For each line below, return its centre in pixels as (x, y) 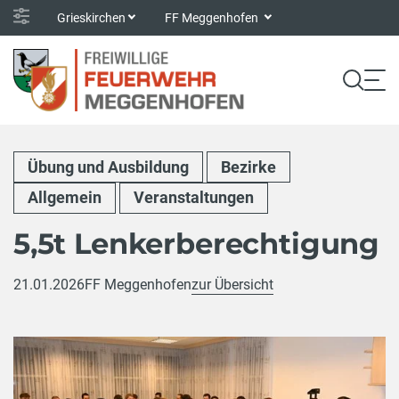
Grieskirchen (91, 17)
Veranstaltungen (194, 198)
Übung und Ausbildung (108, 167)
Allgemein (65, 198)
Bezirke (248, 167)
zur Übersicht (232, 284)
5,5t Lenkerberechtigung (197, 243)
